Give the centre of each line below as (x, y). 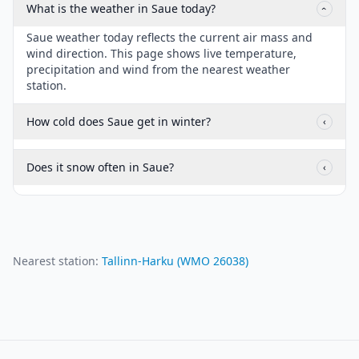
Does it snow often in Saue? (100, 167)
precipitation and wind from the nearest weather (158, 69)
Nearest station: (56, 261)
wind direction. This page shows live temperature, (161, 53)
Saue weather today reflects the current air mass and (169, 37)
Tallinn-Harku (138, 261)
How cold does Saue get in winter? (119, 121)
